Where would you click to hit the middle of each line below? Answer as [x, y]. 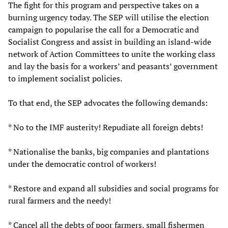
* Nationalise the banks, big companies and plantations [109, 151]
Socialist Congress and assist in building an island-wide [110, 41]
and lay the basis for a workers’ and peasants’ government [113, 66]
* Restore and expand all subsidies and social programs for [113, 188]
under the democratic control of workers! [82, 164]
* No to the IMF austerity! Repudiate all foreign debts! [106, 127]
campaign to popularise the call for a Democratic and [104, 29]
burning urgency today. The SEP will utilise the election [109, 17]
